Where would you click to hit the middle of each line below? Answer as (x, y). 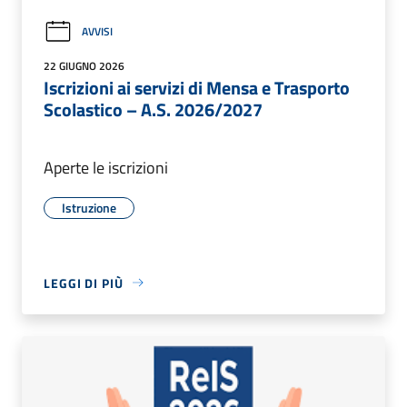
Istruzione (89, 207)
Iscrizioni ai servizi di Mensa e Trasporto (197, 87)
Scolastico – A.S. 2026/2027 (153, 109)
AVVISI (97, 32)
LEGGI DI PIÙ (84, 283)
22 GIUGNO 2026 (84, 65)
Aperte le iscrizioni (106, 167)
